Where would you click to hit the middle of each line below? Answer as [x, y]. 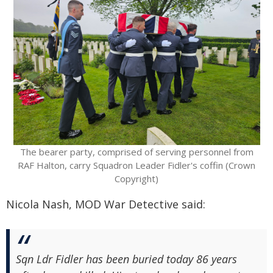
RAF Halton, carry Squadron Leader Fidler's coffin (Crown [136, 165]
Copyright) [136, 179]
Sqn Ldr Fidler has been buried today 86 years [126, 259]
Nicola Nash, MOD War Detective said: [106, 204]
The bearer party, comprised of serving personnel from [136, 152]
